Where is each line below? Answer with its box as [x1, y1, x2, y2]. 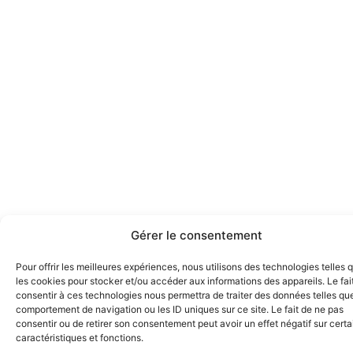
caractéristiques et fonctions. [16, 332, 143, 344]
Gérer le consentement [131, 228, 262, 243]
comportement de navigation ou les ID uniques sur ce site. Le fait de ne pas [16, 303, 344, 315]
